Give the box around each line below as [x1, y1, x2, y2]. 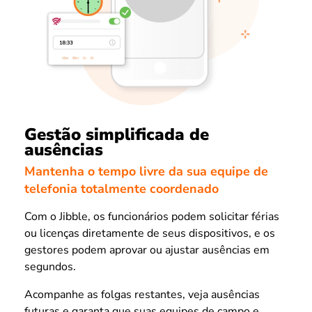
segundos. [24, 258, 76, 274]
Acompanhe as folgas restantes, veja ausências [24, 286, 260, 302]
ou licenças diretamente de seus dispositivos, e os [24, 225, 275, 241]
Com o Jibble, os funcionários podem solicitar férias [24, 208, 279, 224]
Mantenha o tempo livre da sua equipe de [24, 162, 268, 180]
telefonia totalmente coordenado [24, 180, 219, 197]
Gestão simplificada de [24, 123, 209, 146]
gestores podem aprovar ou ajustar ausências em [24, 242, 270, 258]
